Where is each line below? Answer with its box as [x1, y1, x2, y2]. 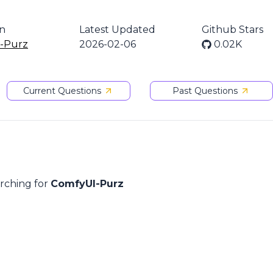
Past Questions [172, 85, 238, 96]
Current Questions [23, 85, 102, 96]
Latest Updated [79, 24, 155, 35]
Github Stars [202, 24, 263, 35]
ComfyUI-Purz [51, 178, 124, 190]
